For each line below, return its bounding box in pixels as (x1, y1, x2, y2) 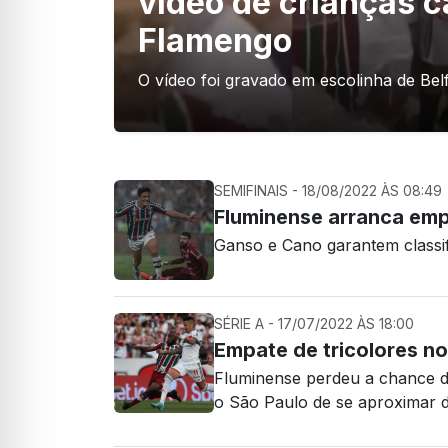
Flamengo (138, 21, 292, 60)
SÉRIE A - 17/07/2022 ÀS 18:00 (214, 315, 414, 332)
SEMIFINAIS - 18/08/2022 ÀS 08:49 (214, 182, 442, 199)
